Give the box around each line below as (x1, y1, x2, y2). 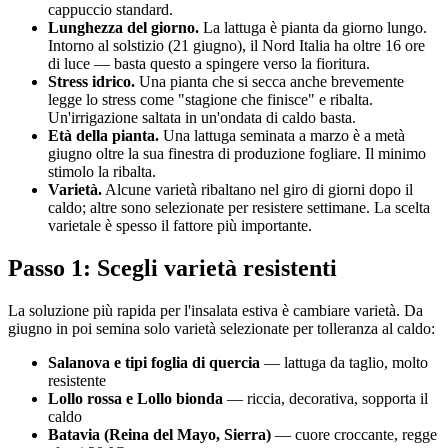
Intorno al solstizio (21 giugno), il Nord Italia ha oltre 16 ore (48, 37, 425, 55)
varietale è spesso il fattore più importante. (48, 217, 312, 235)
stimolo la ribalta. (48, 163, 156, 181)
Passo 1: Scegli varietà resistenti (8, 255, 337, 282)
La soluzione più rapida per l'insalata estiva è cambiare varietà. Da (8, 302, 423, 320)
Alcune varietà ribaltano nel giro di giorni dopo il (102, 181, 413, 199)
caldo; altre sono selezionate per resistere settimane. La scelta (48, 199, 430, 217)
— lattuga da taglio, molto (260, 354, 428, 372)
